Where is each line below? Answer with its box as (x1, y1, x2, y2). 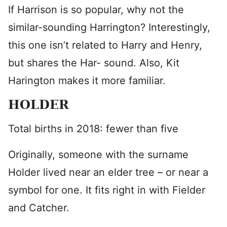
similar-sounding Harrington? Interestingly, (8, 21, 210, 33)
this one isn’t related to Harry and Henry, (8, 39, 202, 51)
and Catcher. (8, 202, 69, 214)
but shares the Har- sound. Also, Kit (8, 57, 179, 69)
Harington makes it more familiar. (8, 74, 166, 87)
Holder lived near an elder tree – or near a (8, 166, 208, 178)
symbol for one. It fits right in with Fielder (8, 184, 205, 196)
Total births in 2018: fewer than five (8, 123, 178, 135)
